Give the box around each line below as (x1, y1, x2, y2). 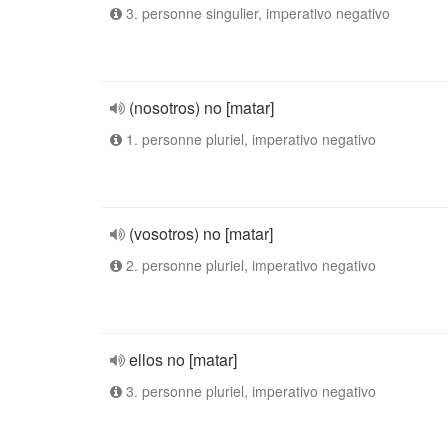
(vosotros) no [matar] (129, 222, 273, 245)
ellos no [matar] (129, 348, 237, 371)
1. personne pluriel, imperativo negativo (122, 129, 376, 149)
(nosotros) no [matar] (129, 96, 274, 119)
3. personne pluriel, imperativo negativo (122, 381, 376, 401)
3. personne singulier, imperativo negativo (122, 3, 390, 23)
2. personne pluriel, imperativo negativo (122, 255, 376, 275)
